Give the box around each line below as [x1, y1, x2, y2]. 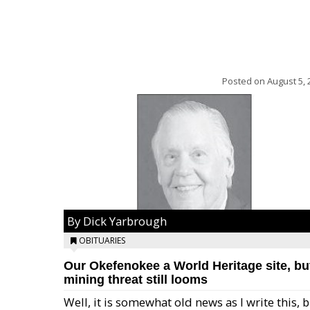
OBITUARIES [79, 235, 125, 246]
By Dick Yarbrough [67, 213, 167, 229]
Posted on [222, 75, 267, 87]
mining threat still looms [64, 273, 208, 286]
